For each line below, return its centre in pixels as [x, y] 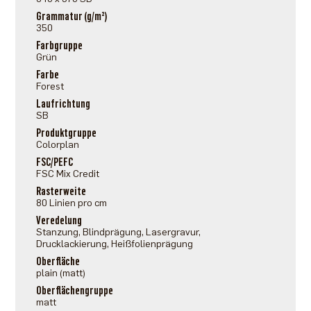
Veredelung [59, 221]
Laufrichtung [64, 104]
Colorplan [58, 145]
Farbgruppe [60, 46]
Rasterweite [61, 192]
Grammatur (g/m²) [72, 17]
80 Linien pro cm [72, 203]
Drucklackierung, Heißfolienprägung [115, 244]
